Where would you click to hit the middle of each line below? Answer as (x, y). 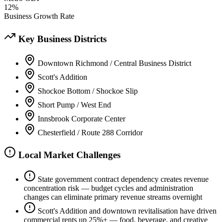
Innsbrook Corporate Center (82, 118)
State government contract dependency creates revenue (123, 179)
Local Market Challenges (68, 155)
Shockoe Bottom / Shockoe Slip (88, 91)
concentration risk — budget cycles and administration (109, 188)
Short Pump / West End (74, 105)
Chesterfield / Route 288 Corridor (90, 132)
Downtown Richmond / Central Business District (114, 63)
